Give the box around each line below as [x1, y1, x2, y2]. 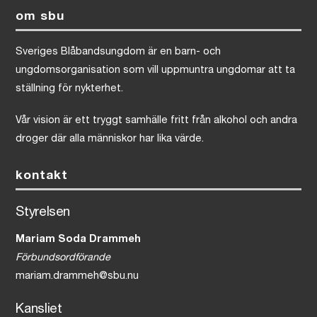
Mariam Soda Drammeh [16, 235, 142, 246]
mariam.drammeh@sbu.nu [16, 272, 139, 282]
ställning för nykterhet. [16, 84, 124, 95]
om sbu [16, 11, 65, 23]
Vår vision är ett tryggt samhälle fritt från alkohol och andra [16, 115, 298, 126]
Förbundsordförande [16, 253, 111, 264]
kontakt [16, 170, 69, 183]
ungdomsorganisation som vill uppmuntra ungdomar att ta [16, 66, 296, 76]
